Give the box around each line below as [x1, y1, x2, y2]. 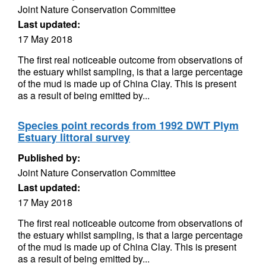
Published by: [18, 151, 80, 164]
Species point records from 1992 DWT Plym [18, 118, 239, 133]
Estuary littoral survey [18, 129, 130, 145]
